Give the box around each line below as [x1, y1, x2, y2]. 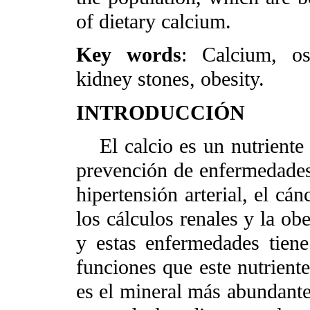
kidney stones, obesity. [76, 67, 264, 91]
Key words [76, 43, 181, 67]
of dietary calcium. [76, 10, 231, 34]
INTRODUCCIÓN [76, 100, 245, 125]
